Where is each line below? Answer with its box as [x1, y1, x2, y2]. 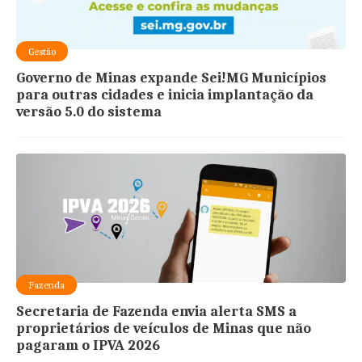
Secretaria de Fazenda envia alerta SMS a [16, 303, 297, 321]
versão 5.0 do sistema [16, 103, 162, 121]
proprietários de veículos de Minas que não [16, 320, 312, 338]
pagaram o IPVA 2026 [16, 337, 161, 355]
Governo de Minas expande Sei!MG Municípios [16, 69, 327, 87]
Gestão [28, 45, 57, 58]
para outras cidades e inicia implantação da [16, 86, 314, 104]
